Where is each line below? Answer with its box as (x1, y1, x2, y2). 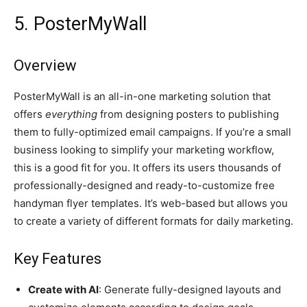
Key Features (14, 250, 101, 268)
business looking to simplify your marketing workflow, (14, 143, 274, 157)
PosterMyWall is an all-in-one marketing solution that (14, 90, 271, 103)
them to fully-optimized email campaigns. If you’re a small (14, 125, 291, 139)
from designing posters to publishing (97, 108, 279, 121)
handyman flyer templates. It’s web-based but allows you (14, 197, 288, 210)
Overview (14, 57, 77, 75)
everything (45, 108, 97, 121)
